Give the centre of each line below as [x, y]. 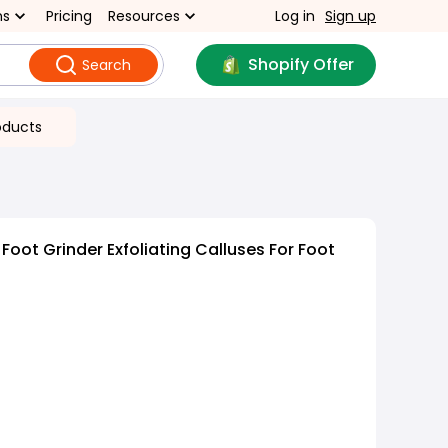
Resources [144, 16]
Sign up [350, 16]
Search [106, 65]
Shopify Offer [300, 64]
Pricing [69, 16]
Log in [295, 16]
